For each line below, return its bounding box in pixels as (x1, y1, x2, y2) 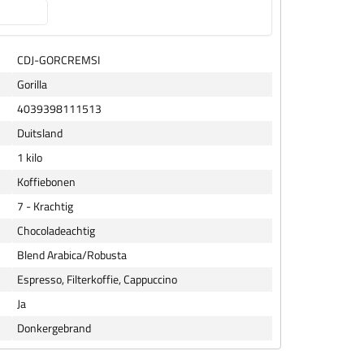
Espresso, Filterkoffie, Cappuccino (17, 270, 177, 288)
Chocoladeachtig (17, 221, 95, 239)
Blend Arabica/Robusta (17, 245, 127, 263)
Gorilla (17, 75, 47, 93)
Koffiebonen (17, 172, 76, 190)
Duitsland (17, 123, 63, 141)
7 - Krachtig (17, 197, 73, 214)
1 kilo (17, 148, 42, 166)
